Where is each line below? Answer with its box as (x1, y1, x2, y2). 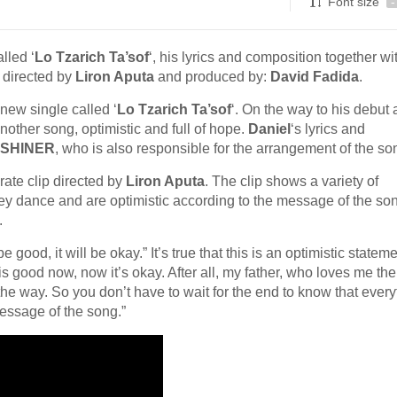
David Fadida (270, 69, 359, 84)
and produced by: (154, 69, 270, 84)
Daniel (248, 121, 291, 136)
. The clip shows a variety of (205, 174, 378, 189)
